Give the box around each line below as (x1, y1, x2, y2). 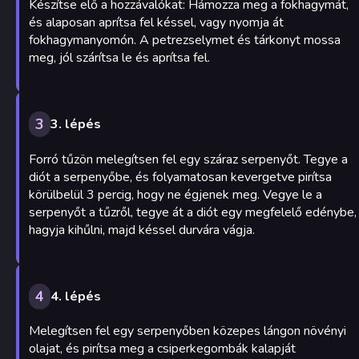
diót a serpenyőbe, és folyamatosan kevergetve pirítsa (29, 167, 332, 186)
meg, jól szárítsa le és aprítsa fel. (29, 49, 210, 67)
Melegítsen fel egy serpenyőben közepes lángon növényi (29, 322, 346, 341)
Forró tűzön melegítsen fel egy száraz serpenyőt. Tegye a (29, 150, 348, 168)
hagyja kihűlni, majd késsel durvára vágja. (29, 220, 255, 239)
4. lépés (50, 287, 101, 305)
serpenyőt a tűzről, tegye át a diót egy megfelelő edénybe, (29, 203, 357, 221)
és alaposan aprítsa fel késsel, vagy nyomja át (29, 14, 284, 32)
